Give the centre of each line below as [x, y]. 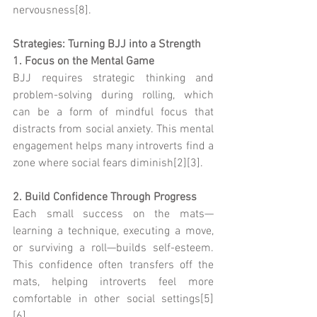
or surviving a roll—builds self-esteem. [113, 248]
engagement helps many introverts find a [113, 146]
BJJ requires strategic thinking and [113, 78]
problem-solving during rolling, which [113, 95]
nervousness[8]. [52, 10]
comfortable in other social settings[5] [113, 299]
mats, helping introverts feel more [113, 282]
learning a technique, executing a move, [113, 231]
